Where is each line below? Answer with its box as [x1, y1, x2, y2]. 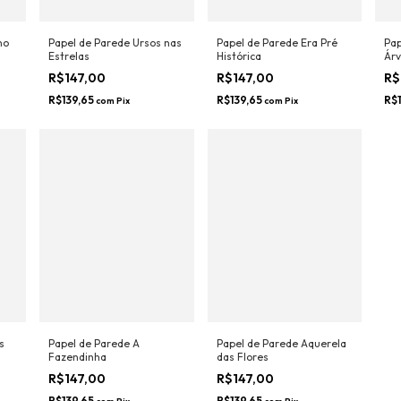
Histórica [216, 80, 261, 94]
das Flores [216, 380, 269, 395]
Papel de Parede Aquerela [216, 367, 346, 381]
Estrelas [48, 80, 90, 94]
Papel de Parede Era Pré [216, 66, 337, 81]
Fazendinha [48, 380, 107, 395]
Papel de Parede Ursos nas [48, 66, 182, 81]
